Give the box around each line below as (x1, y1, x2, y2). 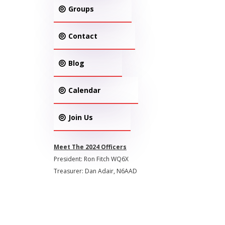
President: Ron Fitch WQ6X (54, 155, 129, 163)
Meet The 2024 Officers (54, 143, 127, 151)
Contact (68, 31, 97, 41)
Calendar (68, 85, 100, 95)
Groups (68, 4, 94, 14)
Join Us (68, 113, 93, 122)
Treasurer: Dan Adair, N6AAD (54, 167, 137, 175)
